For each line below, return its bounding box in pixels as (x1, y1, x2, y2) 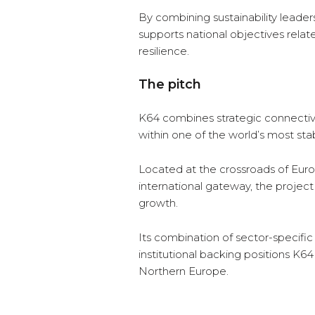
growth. (139, 196, 178, 210)
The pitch (139, 77, 201, 93)
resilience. (139, 44, 189, 58)
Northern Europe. (139, 264, 229, 278)
